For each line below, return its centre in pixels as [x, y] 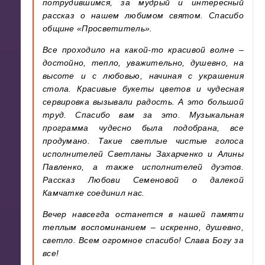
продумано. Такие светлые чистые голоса [143, 140]
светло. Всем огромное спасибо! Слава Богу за [143, 240]
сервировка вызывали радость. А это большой [143, 101]
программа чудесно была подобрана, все [143, 127]
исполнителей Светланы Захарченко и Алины [143, 153]
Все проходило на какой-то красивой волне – [143, 49]
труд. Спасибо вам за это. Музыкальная [143, 114]
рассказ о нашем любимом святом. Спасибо [143, 15]
